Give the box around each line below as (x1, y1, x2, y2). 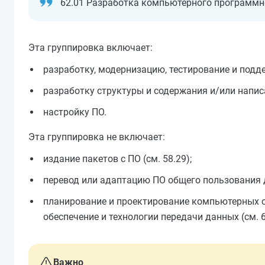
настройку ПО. (43, 106, 106, 118)
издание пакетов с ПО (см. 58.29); (43, 153, 192, 164)
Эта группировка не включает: (28, 131, 165, 143)
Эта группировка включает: (28, 42, 153, 53)
